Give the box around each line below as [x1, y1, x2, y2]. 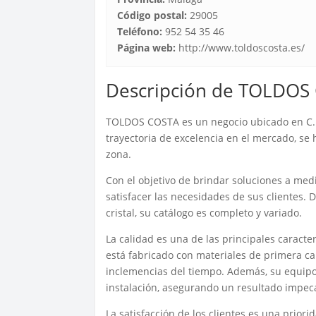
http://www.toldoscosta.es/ [176, 40, 305, 54]
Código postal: [117, 8, 188, 22]
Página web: [117, 40, 176, 54]
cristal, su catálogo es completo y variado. [106, 205, 303, 219]
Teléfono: [117, 24, 163, 38]
